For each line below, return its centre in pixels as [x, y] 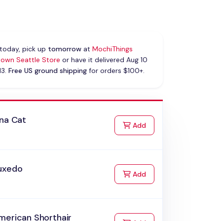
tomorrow [64, 49]
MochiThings [112, 49]
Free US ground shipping [47, 71]
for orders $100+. [115, 71]
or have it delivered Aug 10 [104, 60]
